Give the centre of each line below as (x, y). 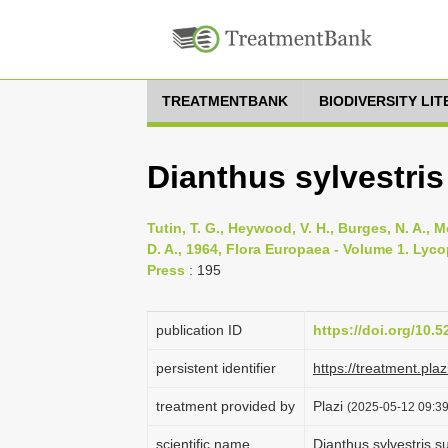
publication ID (199, 330)
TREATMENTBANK (225, 101)
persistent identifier (216, 368)
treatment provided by (225, 406)
